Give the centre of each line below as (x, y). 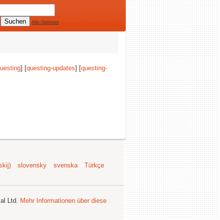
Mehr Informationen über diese (63, 201)
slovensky (32, 165)
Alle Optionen (45, 22)
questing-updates (51, 68)
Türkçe (94, 165)
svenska (66, 165)
